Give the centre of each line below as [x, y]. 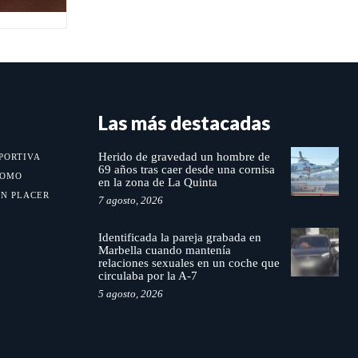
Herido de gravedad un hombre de [184, 157]
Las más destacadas [184, 123]
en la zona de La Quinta [157, 183]
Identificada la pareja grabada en [179, 238]
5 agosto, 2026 [130, 294]
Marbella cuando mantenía [164, 251]
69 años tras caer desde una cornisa [186, 170]
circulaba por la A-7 [149, 276]
